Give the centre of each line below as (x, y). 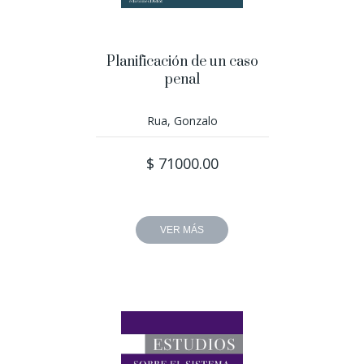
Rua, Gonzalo (182, 121)
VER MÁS (182, 230)
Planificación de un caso (182, 62)
